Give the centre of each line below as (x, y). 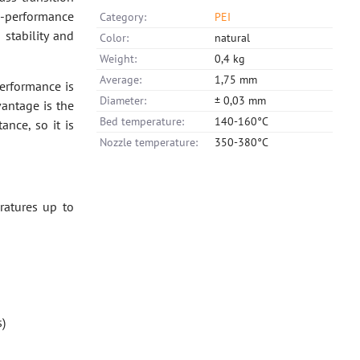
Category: (123, 17)
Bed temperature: (142, 121)
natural (233, 38)
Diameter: (123, 100)
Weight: (119, 59)
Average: (121, 80)
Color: (115, 38)
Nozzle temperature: (149, 142)
